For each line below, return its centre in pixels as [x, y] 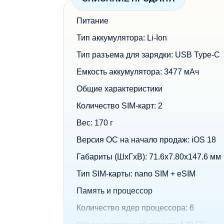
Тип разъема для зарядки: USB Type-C [148, 55]
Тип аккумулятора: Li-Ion [122, 38]
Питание [92, 21]
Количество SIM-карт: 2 [119, 106]
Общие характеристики [119, 89]
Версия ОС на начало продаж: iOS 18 [146, 140]
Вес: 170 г [95, 123]
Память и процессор [114, 191]
